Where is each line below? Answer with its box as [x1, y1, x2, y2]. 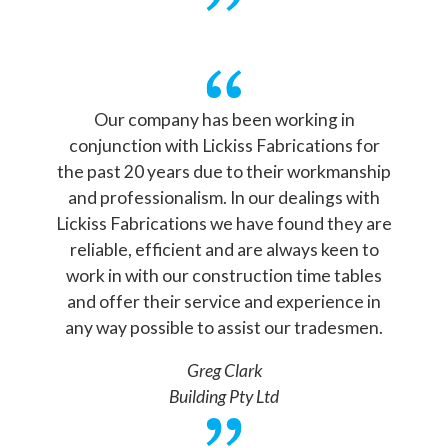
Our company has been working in [93, 108, 355, 130]
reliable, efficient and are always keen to [69, 238, 379, 260]
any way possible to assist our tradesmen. [65, 316, 383, 338]
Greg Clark [186, 360, 262, 382]
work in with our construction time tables [66, 264, 382, 286]
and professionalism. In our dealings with [68, 186, 380, 208]
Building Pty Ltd [169, 386, 279, 408]
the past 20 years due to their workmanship [57, 160, 391, 182]
